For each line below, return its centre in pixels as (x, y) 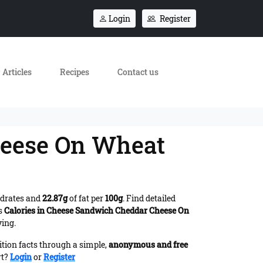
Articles (17, 72)
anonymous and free (148, 244)
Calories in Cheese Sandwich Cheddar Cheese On (97, 210)
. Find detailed (149, 198)
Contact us (138, 72)
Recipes (75, 72)
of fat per (86, 198)
